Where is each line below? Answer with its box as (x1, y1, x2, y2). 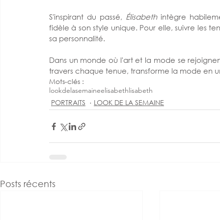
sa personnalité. (49, 33, 105, 43)
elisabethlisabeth (101, 86, 153, 95)
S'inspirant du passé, (49, 12, 126, 22)
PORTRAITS (51, 98, 85, 107)
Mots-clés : (49, 77, 84, 86)
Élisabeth (126, 12, 161, 22)
